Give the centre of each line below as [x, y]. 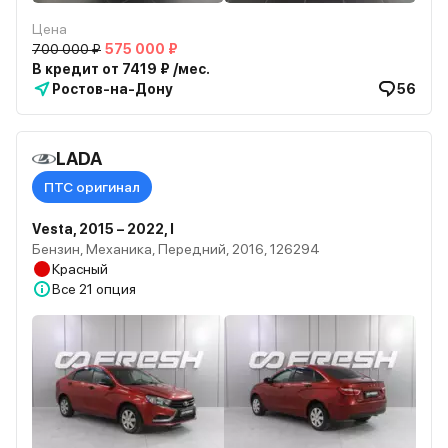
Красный [80, 269]
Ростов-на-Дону [112, 89]
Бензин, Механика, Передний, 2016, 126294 [176, 249]
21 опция [107, 289]
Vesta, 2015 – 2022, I [103, 229]
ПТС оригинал [92, 187]
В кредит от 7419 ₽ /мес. [121, 69]
